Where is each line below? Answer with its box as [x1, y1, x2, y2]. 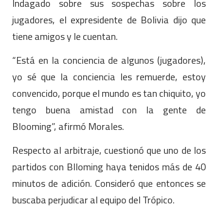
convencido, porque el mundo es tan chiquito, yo [12, 84, 206, 102]
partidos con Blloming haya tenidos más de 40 [12, 157, 206, 176]
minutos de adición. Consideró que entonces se [12, 174, 206, 192]
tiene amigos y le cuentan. [12, 27, 118, 45]
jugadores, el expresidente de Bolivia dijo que [12, 10, 206, 29]
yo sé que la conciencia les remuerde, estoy [12, 67, 206, 86]
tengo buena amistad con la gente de [12, 100, 206, 119]
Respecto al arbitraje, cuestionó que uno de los [12, 141, 206, 159]
